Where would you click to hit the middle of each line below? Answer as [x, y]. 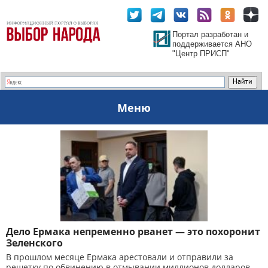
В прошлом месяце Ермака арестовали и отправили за [120, 257]
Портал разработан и [210, 34]
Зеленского [34, 243]
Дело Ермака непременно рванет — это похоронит [133, 232]
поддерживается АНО [212, 44]
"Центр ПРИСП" [201, 54]
